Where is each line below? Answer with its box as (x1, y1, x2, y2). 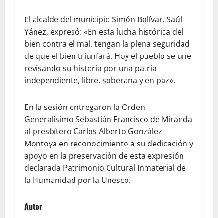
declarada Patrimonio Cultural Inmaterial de (24, 163, 186, 173)
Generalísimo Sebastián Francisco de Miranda (24, 114, 192, 125)
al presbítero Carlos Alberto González (24, 126, 162, 137)
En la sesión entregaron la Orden (24, 102, 145, 112)
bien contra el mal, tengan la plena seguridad (24, 38, 190, 49)
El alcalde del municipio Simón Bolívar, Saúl (24, 14, 182, 25)
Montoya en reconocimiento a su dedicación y (24, 138, 193, 149)
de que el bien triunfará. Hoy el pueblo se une (24, 51, 191, 61)
